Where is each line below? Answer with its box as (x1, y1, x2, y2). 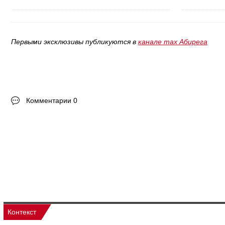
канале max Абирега (138, 37, 207, 46)
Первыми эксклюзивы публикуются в (11, 37, 138, 46)
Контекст (8, 208, 36, 216)
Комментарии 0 (26, 96, 77, 104)
